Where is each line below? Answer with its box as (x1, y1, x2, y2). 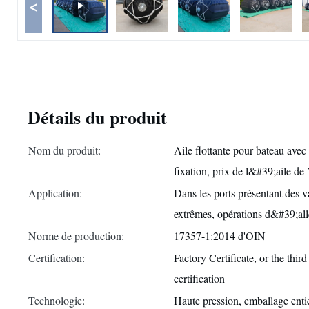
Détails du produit (28, 104, 167, 130)
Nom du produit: (28, 143, 101, 157)
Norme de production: (28, 228, 124, 243)
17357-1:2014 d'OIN (174, 228, 266, 243)
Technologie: (28, 293, 85, 308)
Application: (28, 186, 82, 200)
